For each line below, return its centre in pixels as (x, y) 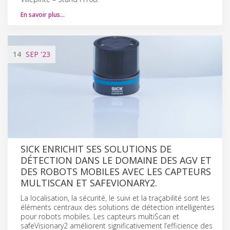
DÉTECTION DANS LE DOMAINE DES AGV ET (116, 160)
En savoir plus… (43, 14)
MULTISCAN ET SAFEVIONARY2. (89, 183)
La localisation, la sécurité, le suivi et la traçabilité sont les (115, 198)
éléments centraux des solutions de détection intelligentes (118, 207)
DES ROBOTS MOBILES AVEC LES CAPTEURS (116, 171)
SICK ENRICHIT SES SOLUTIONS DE (96, 149)
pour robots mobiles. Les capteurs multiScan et (100, 216)
